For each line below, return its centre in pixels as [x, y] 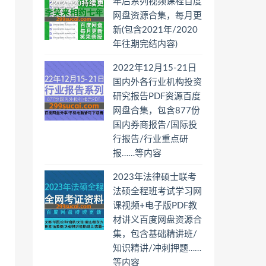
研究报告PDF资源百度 [157, 96]
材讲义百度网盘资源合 [157, 220]
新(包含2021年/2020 [155, 30]
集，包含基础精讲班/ [155, 234]
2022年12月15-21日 [155, 68]
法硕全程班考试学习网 [157, 191]
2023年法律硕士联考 [155, 177]
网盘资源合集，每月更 [157, 16]
